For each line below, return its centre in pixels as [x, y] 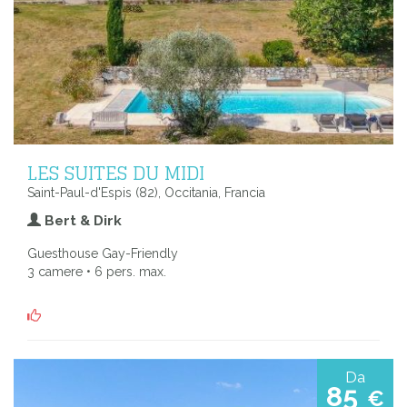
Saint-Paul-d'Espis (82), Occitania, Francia [146, 192]
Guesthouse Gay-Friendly [103, 253]
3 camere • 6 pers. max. [97, 271]
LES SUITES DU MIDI [116, 172]
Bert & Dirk [81, 220]
